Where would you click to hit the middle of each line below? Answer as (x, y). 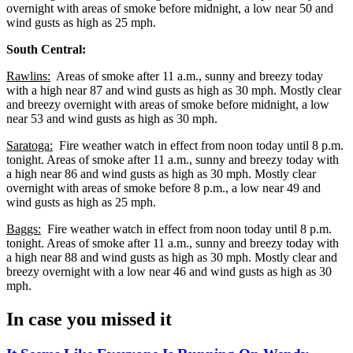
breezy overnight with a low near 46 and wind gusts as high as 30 (169, 271)
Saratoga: (30, 145)
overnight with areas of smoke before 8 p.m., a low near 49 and (163, 188)
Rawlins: (28, 76)
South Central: (46, 49)
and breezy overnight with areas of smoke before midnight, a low (168, 104)
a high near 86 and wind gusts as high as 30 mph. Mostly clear (161, 173)
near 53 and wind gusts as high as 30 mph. (113, 118)
